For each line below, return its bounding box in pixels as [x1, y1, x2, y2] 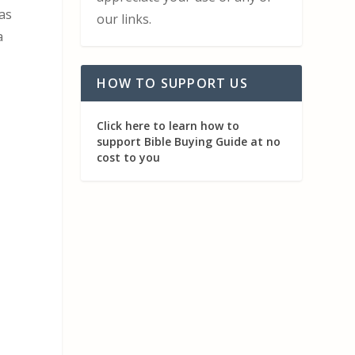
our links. [97, 10, 152, 28]
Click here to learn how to [97, 117, 240, 133]
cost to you [97, 149, 161, 165]
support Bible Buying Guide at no [97, 133, 281, 149]
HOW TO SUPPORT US [97, 74, 248, 92]
